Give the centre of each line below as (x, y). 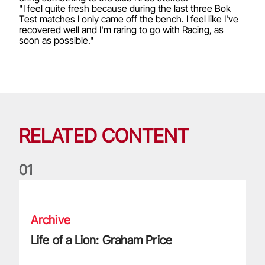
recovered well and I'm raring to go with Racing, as (121, 30)
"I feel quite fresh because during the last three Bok (125, 8)
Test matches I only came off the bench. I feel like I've (129, 19)
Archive (51, 220)
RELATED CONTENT (104, 136)
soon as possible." (56, 40)
